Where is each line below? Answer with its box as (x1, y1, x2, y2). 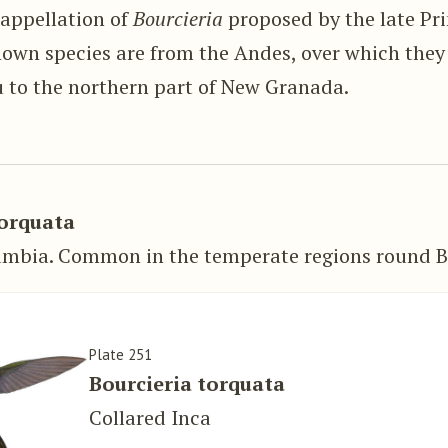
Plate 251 (89, 344, 153, 364)
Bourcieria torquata (89, 369, 286, 397)
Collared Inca (89, 403, 212, 431)
